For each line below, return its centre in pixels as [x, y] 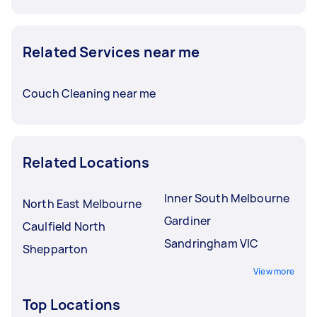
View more [273, 271]
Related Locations [86, 162]
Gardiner [188, 220]
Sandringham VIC [212, 243]
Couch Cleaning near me [90, 93]
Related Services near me [111, 52]
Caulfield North [64, 226]
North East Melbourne [82, 203]
